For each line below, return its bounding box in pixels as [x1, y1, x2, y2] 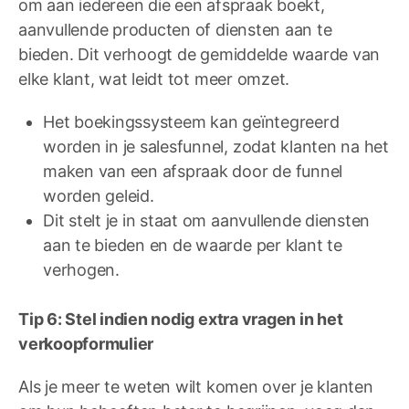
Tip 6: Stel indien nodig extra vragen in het [18, 309, 343, 330]
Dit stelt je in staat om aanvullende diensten [43, 211, 371, 231]
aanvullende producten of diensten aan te [18, 20, 332, 40]
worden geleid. [43, 186, 154, 206]
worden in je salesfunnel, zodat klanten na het [43, 137, 389, 157]
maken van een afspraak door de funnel [43, 162, 343, 182]
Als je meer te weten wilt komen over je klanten [18, 377, 373, 397]
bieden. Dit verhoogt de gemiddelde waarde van [18, 45, 381, 65]
